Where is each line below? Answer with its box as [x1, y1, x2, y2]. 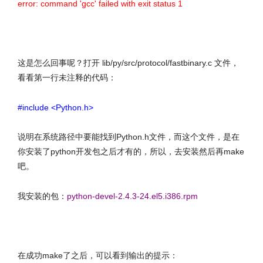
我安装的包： [18, 191, 67, 201]
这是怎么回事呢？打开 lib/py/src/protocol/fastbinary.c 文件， [18, 58, 239, 68]
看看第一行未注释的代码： [18, 73, 116, 82]
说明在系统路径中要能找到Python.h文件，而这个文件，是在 [18, 132, 240, 141]
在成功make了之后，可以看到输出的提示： [18, 250, 178, 260]
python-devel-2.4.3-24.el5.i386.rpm [67, 191, 198, 201]
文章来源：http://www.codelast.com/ [18, 221, 141, 230]
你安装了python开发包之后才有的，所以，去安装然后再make [18, 147, 244, 156]
